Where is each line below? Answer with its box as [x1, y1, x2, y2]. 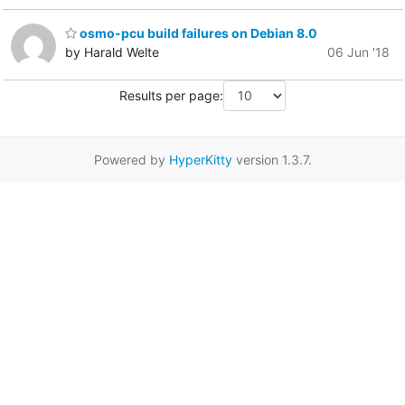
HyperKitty [168, 151, 232, 167]
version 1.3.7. [231, 151, 312, 167]
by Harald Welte [65, 44, 159, 61]
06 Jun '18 [327, 44, 390, 61]
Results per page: [119, 88, 223, 104]
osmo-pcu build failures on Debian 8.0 [77, 25, 317, 42]
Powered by [93, 151, 169, 167]
